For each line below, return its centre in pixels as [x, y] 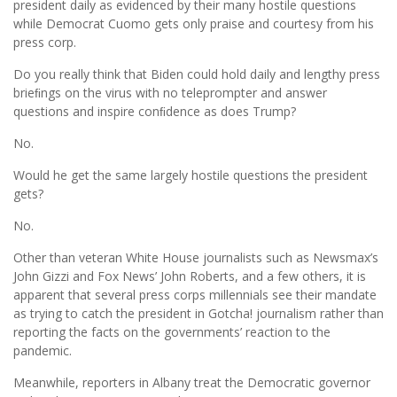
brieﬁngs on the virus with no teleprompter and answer [170, 92]
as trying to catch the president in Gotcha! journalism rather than [198, 313]
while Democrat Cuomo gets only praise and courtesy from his [194, 23]
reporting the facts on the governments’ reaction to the [172, 331]
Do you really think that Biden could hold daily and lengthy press [197, 74]
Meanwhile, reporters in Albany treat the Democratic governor [192, 382]
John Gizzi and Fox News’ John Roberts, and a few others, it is [190, 276]
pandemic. [43, 350]
